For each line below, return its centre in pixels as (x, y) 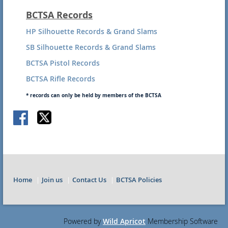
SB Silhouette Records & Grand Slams (91, 47)
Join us (52, 179)
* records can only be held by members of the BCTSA (95, 95)
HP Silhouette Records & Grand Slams (92, 31)
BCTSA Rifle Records (61, 78)
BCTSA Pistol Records (63, 63)
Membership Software (182, 221)
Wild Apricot (124, 221)
